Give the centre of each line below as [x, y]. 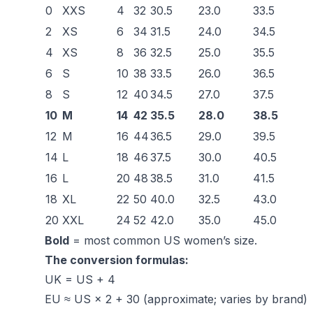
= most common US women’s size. [163, 240]
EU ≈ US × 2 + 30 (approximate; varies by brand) [176, 299]
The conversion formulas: [117, 260]
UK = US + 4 [80, 279]
